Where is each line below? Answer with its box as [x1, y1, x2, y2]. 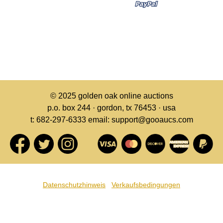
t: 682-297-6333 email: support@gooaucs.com [30, 115, 193, 124]
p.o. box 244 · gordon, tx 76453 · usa [47, 104, 176, 112]
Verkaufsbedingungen [111, 181, 180, 189]
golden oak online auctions [78, 92, 173, 100]
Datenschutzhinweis [43, 181, 106, 189]
